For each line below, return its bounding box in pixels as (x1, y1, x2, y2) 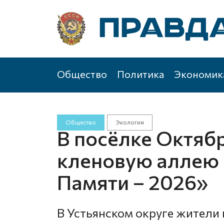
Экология (115, 118, 144, 125)
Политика (117, 68, 164, 80)
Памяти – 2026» (57, 169, 208, 194)
